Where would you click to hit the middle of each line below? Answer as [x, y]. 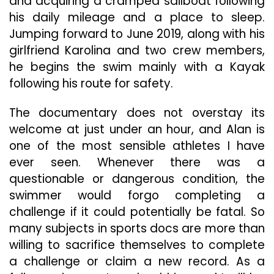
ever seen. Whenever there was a [137, 162]
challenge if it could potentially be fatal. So [137, 212]
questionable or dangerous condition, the [137, 179]
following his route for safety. [91, 83]
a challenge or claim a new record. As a [137, 261]
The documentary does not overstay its [137, 113]
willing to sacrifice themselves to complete [137, 245]
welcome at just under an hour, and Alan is [137, 129]
